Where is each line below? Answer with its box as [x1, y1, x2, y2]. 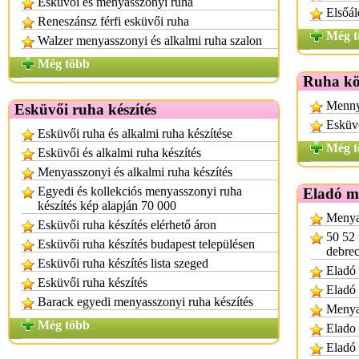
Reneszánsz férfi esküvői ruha [38, 14, 189, 28]
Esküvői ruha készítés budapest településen [38, 237, 255, 251]
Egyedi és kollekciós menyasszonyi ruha [38, 184, 242, 198]
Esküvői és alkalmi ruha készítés [38, 146, 201, 159]
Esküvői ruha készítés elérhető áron [38, 218, 216, 232]
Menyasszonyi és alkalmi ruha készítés [38, 165, 232, 179]
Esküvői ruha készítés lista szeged [38, 256, 208, 270]
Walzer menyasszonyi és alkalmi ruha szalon [38, 34, 262, 47]
